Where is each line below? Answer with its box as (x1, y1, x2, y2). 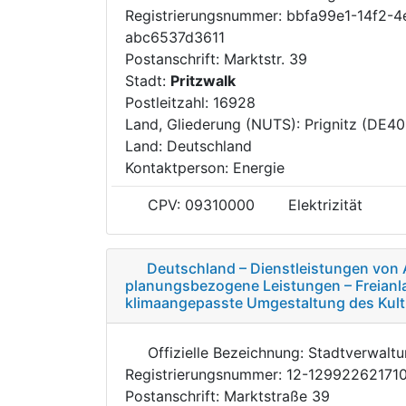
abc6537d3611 (125, 27, 225, 46)
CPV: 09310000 (143, 195, 255, 214)
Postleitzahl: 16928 (125, 92, 256, 111)
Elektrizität (287, 195, 362, 214)
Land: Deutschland (125, 136, 252, 155)
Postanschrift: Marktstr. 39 (125, 49, 307, 68)
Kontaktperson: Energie (125, 158, 285, 177)
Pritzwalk (170, 71, 236, 90)
